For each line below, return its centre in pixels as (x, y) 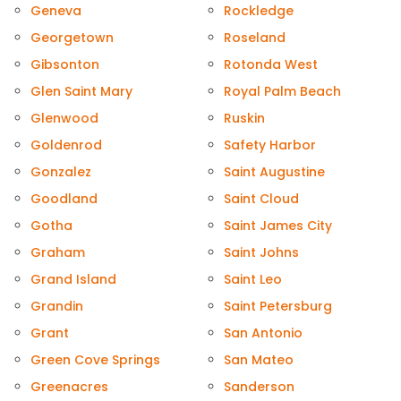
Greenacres (69, 387)
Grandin (57, 307)
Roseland (255, 38)
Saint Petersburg (278, 307)
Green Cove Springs (95, 360)
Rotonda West (271, 65)
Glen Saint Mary (81, 92)
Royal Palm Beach (282, 92)
